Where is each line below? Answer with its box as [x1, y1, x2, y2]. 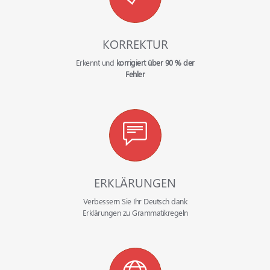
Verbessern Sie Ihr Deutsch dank [83, 195, 187, 206]
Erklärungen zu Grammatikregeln [82, 207, 188, 218]
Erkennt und [75, 57, 116, 67]
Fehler [125, 68, 145, 79]
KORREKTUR [102, 35, 168, 52]
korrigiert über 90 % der [116, 57, 195, 67]
